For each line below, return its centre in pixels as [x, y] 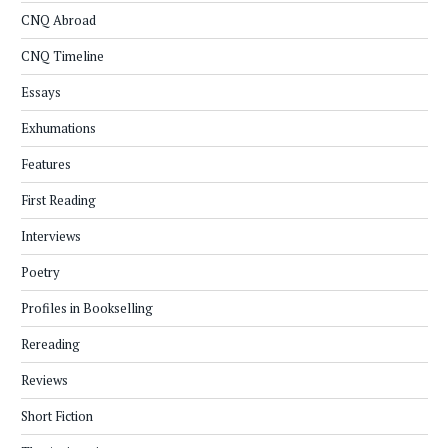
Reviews [44, 380]
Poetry [40, 272]
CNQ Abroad [58, 20]
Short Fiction [57, 416]
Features [46, 164]
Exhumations [58, 128]
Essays [41, 92]
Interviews [51, 236]
